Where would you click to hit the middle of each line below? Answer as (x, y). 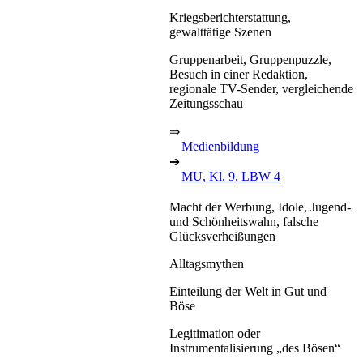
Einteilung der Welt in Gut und (248, 291)
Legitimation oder (215, 333)
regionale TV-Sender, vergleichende (261, 88)
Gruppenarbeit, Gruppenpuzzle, (250, 59)
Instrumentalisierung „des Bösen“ (255, 348)
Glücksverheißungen (222, 236)
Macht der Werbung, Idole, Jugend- (260, 207)
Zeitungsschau (206, 103)
